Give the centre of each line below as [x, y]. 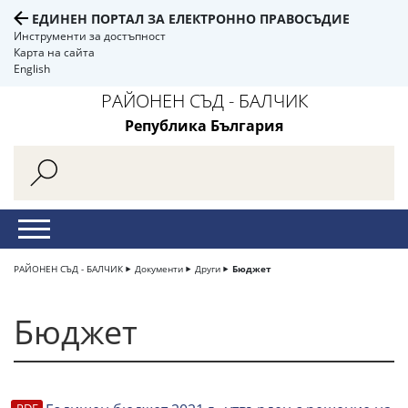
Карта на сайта [54, 52]
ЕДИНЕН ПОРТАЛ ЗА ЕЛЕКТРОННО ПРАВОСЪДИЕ [191, 19]
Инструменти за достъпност [90, 36]
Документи [159, 269]
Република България [204, 126]
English [32, 69]
